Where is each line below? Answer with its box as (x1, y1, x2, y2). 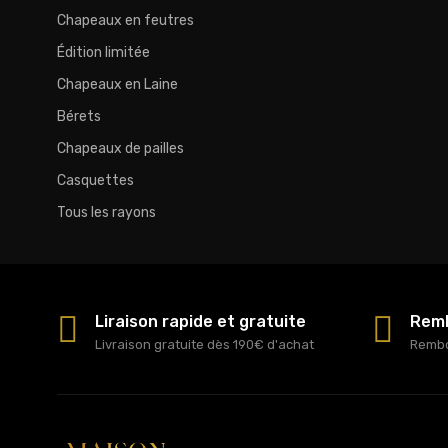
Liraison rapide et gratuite (95, 312, 306, 332)
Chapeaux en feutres (57, 12, 194, 30)
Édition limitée (57, 44, 150, 62)
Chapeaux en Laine (57, 76, 178, 94)
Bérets (57, 108, 101, 126)
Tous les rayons (57, 204, 156, 222)
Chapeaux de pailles (57, 140, 184, 158)
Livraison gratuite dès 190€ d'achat (95, 337, 314, 353)
